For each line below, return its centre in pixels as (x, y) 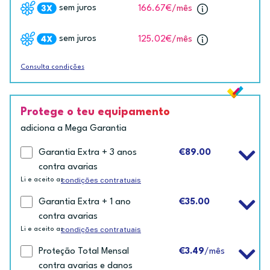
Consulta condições (52, 67)
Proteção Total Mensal (84, 252)
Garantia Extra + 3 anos (88, 153)
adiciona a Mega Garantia (74, 129)
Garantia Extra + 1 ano (85, 202)
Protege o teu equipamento (95, 112)
